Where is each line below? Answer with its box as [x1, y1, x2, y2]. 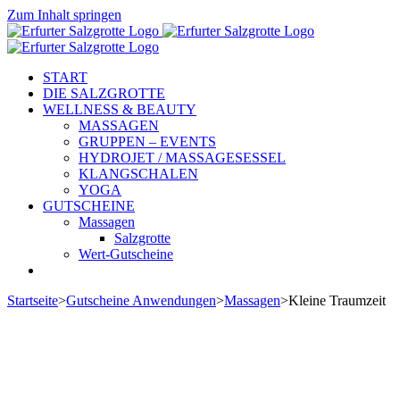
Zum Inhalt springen [7, 7, 121, 22]
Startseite [7, 293, 58, 308]
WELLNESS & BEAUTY [43, 102, 196, 117]
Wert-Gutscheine [79, 246, 173, 262]
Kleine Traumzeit [288, 293, 386, 308]
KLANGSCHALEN [79, 166, 198, 181]
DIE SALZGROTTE [43, 86, 165, 101]
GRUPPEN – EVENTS [79, 134, 216, 149]
